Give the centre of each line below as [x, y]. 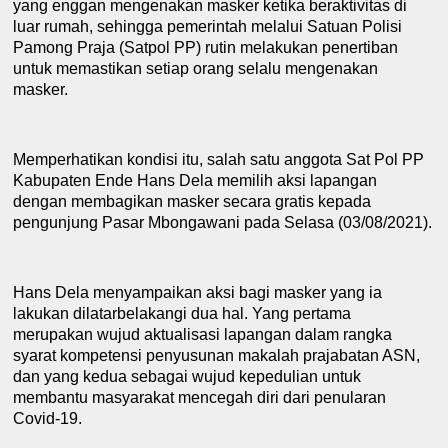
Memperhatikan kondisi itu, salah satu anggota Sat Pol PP [219, 159]
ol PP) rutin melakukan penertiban [278, 47]
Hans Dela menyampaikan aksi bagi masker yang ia [198, 292]
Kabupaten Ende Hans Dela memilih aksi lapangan [195, 180]
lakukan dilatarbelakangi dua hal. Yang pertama [182, 313]
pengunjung [58, 222]
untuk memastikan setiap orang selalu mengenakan [196, 68]
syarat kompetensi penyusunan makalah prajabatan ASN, [217, 355]
